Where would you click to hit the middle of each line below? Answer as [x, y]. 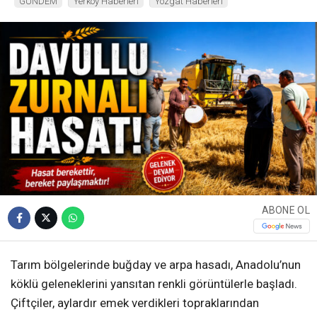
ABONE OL [286, 210]
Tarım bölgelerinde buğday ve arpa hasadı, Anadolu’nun [156, 265]
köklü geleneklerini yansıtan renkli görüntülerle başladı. [154, 284]
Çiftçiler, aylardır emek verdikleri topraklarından [135, 303]
